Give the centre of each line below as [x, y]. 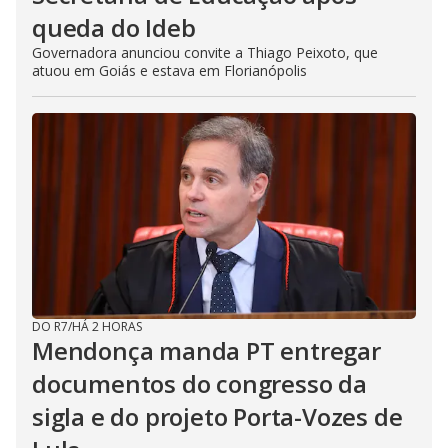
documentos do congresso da [199, 383]
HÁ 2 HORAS [107, 326]
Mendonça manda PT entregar [206, 350]
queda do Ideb [114, 27]
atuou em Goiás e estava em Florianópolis [169, 70]
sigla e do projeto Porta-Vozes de [217, 416]
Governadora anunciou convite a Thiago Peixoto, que [205, 52]
